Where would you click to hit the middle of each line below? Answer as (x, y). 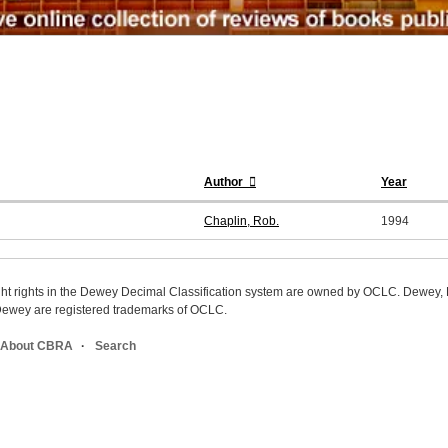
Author (225, 182)
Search (115, 346)
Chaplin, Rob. (241, 221)
